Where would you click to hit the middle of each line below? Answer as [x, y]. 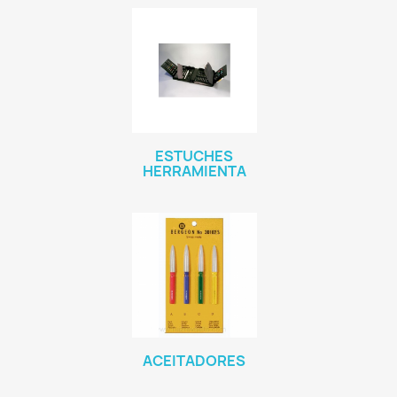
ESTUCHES [194, 156]
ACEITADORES [194, 361]
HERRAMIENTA [194, 171]
